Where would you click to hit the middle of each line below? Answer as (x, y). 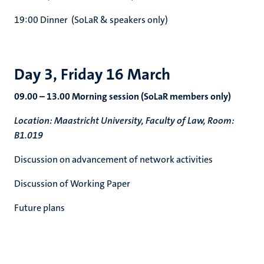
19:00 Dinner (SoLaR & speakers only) (91, 20)
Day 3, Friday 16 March (92, 75)
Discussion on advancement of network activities (113, 159)
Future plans (39, 208)
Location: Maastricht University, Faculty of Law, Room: (124, 121)
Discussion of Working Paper (72, 184)
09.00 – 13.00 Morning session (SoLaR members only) (123, 96)
